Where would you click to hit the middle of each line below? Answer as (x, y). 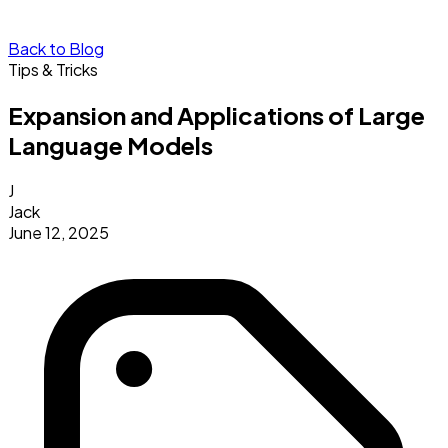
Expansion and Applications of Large (216, 114)
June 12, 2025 (58, 232)
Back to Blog (56, 48)
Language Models (110, 144)
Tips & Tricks (53, 69)
